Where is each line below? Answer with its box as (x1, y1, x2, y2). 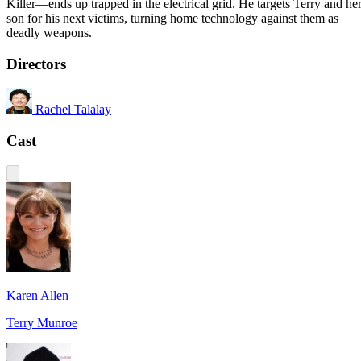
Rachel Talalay (35, 102, 111, 117)
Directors (6, 55, 66, 73)
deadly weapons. (6, 25, 92, 39)
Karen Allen (6, 288, 68, 302)
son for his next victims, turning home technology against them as (6, 10, 338, 25)
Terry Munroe (6, 315, 77, 330)
